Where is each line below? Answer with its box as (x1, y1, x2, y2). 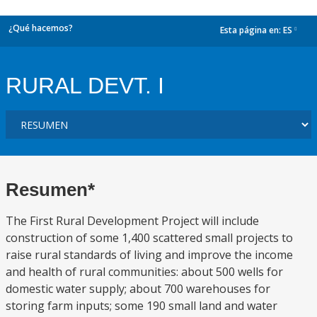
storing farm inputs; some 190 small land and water (6, 298, 277, 313)
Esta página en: (220, 24, 283, 37)
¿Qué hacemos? (8, 22, 73, 34)
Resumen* (6, 179, 95, 200)
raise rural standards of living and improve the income (6, 247, 293, 263)
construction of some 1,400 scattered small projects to (6, 230, 293, 246)
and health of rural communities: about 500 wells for (6, 264, 283, 279)
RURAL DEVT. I (6, 73, 164, 98)
